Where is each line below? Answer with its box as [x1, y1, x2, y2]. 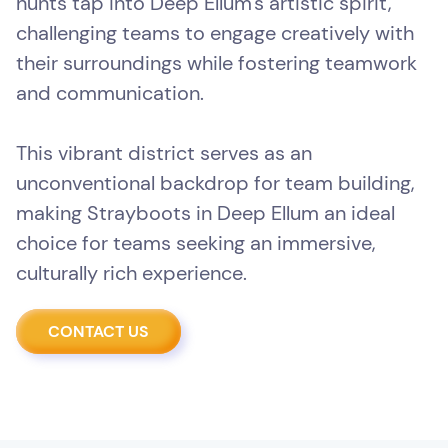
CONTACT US [48, 321, 149, 343]
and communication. [16, 80, 204, 107]
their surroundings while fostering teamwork [16, 50, 417, 77]
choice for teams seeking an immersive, [16, 230, 376, 257]
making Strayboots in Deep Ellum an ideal [16, 200, 395, 227]
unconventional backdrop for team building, [16, 170, 415, 197]
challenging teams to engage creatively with [16, 20, 414, 47]
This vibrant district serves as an [16, 140, 312, 167]
